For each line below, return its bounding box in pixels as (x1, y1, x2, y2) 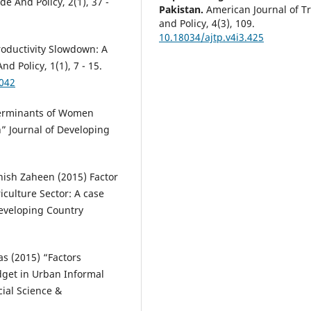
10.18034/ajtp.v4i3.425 (159, 30, 264, 44)
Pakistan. (159, 2, 204, 16)
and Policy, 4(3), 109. (159, 16, 255, 30)
